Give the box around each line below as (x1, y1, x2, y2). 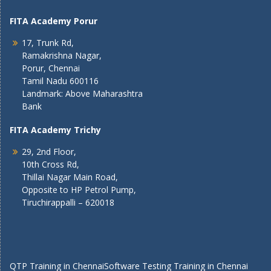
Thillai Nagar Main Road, (22, 171, 118, 183)
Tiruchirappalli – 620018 (22, 196, 114, 208)
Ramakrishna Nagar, (22, 49, 102, 61)
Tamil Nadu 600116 (22, 74, 99, 87)
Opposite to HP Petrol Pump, (22, 183, 136, 195)
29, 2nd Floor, (22, 145, 76, 157)
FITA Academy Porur (10, 15, 97, 27)
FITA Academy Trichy (10, 123, 101, 135)
